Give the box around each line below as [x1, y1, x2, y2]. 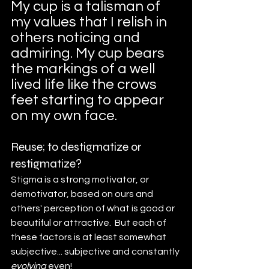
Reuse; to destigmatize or [11, 139, 144, 154]
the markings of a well [11, 61, 158, 76]
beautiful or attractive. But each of [11, 217, 168, 228]
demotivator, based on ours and [11, 189, 155, 199]
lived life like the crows [11, 76, 160, 92]
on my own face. [11, 107, 117, 123]
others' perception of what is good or [11, 203, 177, 213]
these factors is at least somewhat [11, 232, 168, 242]
